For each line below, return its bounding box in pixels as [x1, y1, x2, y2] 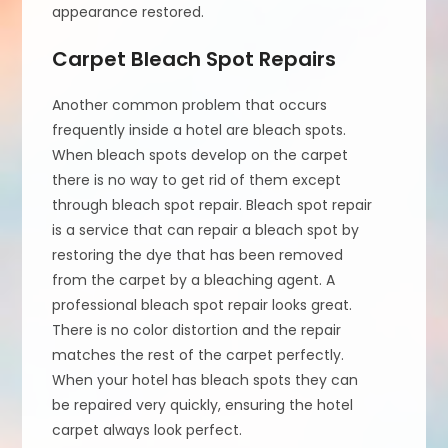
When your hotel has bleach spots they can [52, 369, 359, 390]
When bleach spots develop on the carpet [52, 144, 349, 165]
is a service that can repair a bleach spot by [52, 219, 360, 240]
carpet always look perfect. [52, 419, 243, 440]
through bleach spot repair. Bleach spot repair [52, 194, 373, 215]
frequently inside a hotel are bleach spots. [52, 119, 347, 140]
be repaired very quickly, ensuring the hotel [52, 394, 354, 415]
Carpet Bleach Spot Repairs [52, 44, 337, 73]
